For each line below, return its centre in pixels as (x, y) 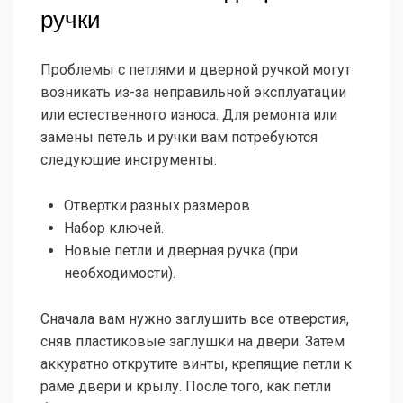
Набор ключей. (114, 228)
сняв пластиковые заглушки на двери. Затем (193, 342)
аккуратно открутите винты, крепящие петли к (196, 364)
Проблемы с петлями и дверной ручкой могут (196, 70)
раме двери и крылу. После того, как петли (186, 387)
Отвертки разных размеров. (158, 206)
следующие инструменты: (129, 160)
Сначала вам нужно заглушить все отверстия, (195, 319)
